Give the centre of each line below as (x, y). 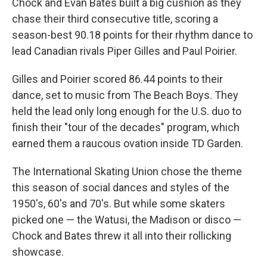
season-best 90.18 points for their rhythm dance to (132, 35)
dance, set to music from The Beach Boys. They (125, 95)
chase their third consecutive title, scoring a (115, 19)
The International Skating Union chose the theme (127, 171)
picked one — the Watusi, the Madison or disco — (127, 220)
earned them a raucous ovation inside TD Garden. (128, 143)
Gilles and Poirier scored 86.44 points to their (117, 79)
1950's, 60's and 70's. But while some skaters (119, 204)
